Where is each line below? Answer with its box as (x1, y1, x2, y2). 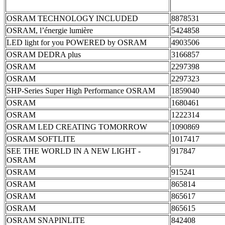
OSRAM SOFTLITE (7, 135, 75, 144)
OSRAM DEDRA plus (7, 50, 81, 59)
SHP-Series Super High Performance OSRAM (7, 86, 155, 95)
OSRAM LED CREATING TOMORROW (7, 123, 147, 132)
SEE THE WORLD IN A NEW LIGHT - (7, 147, 141, 156)
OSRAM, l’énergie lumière (7, 26, 93, 35)
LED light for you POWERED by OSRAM (7, 38, 147, 47)
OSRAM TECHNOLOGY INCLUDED (7, 14, 138, 23)
